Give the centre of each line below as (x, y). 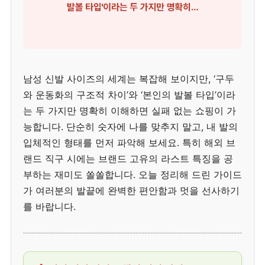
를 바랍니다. (49, 206)
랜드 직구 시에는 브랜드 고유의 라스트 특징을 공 (128, 158)
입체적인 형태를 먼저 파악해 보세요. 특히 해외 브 (129, 142)
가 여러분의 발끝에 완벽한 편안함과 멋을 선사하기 (131, 190)
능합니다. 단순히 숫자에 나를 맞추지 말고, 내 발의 (130, 126)
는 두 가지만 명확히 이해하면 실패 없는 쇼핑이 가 (130, 110)
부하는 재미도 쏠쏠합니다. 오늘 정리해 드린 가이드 (132, 174)
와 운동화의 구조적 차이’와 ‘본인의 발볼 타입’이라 (129, 94)
